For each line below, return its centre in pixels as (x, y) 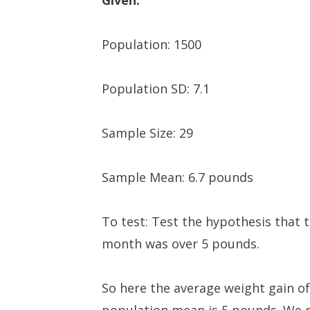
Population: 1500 (152, 44)
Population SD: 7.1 (156, 89)
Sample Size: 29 (147, 133)
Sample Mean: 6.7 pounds (177, 177)
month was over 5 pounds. (181, 244)
